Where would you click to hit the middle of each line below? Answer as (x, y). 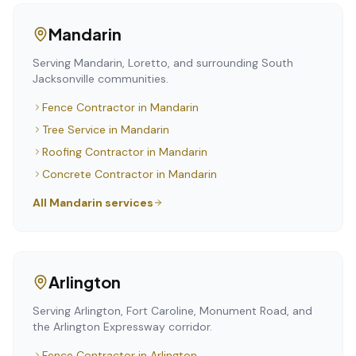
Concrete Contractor (98, 174)
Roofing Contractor (93, 152)
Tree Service (74, 130)
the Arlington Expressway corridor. (122, 327)
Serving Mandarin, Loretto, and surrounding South (163, 63)
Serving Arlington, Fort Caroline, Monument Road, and (172, 311)
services (128, 203)
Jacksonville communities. (101, 79)
